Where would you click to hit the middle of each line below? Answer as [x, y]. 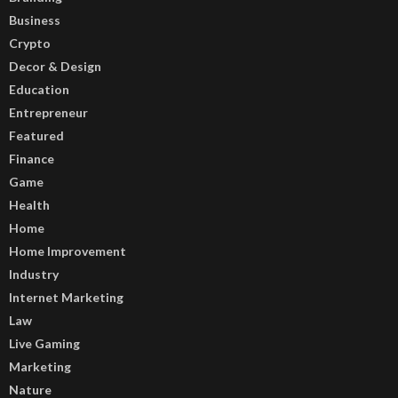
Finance [32, 158]
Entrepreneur [48, 112]
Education [39, 89]
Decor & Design [55, 66]
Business [35, 20]
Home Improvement [68, 251]
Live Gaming [44, 343]
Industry [34, 274]
